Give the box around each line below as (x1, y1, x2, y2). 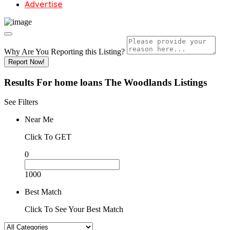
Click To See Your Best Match (25, 205, 123, 214)
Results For (4, 76, 54, 88)
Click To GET (25, 132, 71, 142)
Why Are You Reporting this (4, 47, 99, 56)
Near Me (25, 115, 53, 124)
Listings (174, 76, 207, 88)
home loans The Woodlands (54, 76, 171, 88)
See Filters (4, 98, 38, 107)
